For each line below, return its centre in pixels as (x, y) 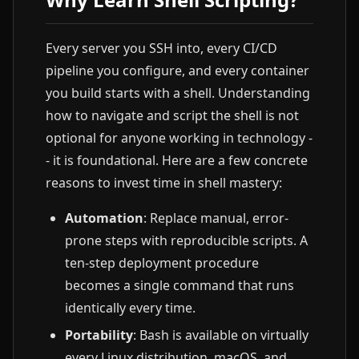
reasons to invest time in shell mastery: (164, 183)
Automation (104, 218)
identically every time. (130, 308)
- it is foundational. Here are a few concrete (177, 160)
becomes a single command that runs (179, 285)
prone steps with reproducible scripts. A (186, 240)
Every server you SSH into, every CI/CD (161, 48)
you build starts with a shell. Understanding (178, 93)
